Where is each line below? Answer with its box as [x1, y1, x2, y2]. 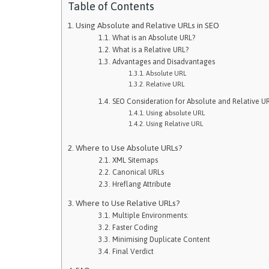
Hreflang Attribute [112, 180, 171, 189]
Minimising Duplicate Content [112, 235, 210, 244]
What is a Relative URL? [112, 46, 189, 54]
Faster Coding [112, 223, 158, 232]
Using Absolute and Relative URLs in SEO [75, 20, 219, 30]
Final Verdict [112, 247, 154, 256]
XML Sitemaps [112, 156, 158, 165]
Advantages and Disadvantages [112, 58, 215, 66]
